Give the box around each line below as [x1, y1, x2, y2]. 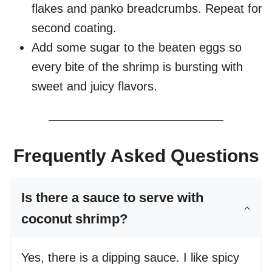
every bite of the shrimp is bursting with [32, 60, 243, 74]
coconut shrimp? [21, 211, 127, 227]
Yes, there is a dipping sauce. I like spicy [21, 251, 239, 265]
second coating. [32, 21, 117, 35]
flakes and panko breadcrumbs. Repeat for [32, 2, 262, 16]
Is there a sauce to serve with [21, 190, 203, 206]
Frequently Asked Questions [13, 146, 259, 166]
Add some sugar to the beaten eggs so [32, 41, 242, 55]
